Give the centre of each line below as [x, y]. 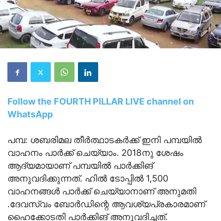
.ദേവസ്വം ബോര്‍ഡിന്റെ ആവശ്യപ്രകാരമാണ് [106, 204]
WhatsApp [31, 114]
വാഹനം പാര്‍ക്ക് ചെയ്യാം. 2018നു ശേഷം [95, 153]
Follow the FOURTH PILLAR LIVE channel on [101, 102]
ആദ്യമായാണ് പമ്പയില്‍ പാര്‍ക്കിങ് [80, 166]
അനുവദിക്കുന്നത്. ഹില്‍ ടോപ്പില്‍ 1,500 [88, 179]
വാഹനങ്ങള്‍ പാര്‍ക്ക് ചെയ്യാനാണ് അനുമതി [102, 191]
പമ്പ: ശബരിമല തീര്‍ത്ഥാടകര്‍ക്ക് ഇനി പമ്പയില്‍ [105, 140]
